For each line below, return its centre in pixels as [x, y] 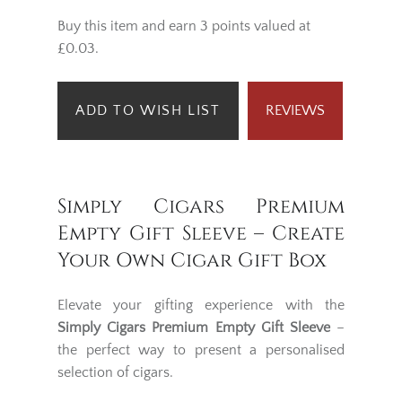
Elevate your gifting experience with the [201, 305]
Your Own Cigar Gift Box [192, 260]
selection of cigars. [115, 372]
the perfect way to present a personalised [201, 350]
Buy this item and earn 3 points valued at [184, 26]
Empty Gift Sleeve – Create [201, 233]
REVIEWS [295, 110]
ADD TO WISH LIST [148, 110]
